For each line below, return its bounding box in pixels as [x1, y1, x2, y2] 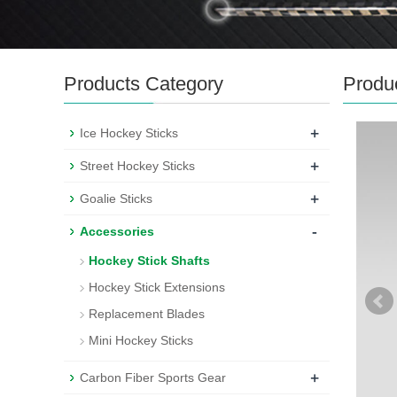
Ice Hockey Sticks [80, 126, 178, 140]
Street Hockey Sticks [80, 159, 195, 173]
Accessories [80, 224, 154, 238]
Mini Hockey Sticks [89, 333, 193, 347]
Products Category [64, 73, 223, 95]
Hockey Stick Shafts [89, 253, 210, 268]
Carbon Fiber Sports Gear [80, 370, 226, 385]
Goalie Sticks [80, 191, 152, 206]
